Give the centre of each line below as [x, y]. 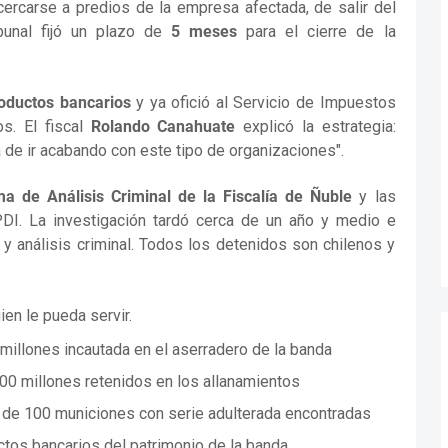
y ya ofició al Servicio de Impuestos [263, 102]
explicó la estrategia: [315, 126]
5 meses [204, 32]
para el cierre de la [316, 32]
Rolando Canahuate [163, 126]
